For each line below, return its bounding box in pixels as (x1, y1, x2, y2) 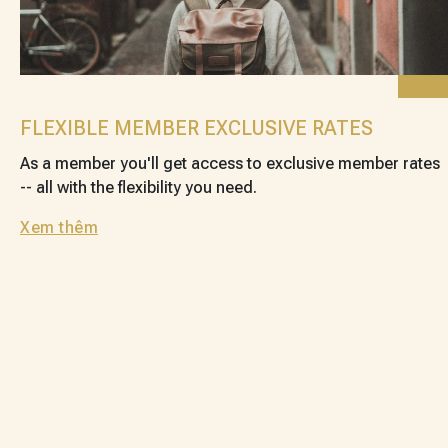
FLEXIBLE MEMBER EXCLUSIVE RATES (20, 116, 373, 141)
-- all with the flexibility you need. (20, 178, 257, 198)
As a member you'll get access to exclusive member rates (20, 154, 440, 174)
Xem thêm (20, 218, 98, 238)
